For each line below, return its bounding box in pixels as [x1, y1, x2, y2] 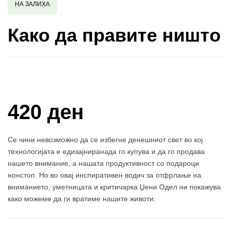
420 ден [8, 101, 84, 124]
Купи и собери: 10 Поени [21, 74, 124, 83]
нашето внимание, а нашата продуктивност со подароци [8, 159, 199, 168]
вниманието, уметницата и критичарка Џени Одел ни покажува [8, 183, 221, 191]
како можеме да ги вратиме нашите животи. [8, 195, 156, 203]
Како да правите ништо [8, 25, 221, 46]
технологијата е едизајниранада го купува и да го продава [8, 147, 205, 156]
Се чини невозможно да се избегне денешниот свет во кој [8, 136, 203, 144]
